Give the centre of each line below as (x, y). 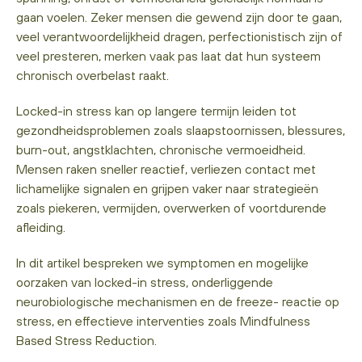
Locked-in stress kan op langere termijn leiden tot (156, 110)
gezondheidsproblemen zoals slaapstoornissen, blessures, (181, 130)
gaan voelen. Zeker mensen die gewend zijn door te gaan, (179, 17)
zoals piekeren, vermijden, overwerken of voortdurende (171, 207)
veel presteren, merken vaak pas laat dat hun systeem (168, 55)
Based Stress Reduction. (86, 340)
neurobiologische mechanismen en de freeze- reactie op (178, 301)
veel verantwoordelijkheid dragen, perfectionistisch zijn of (179, 36)
